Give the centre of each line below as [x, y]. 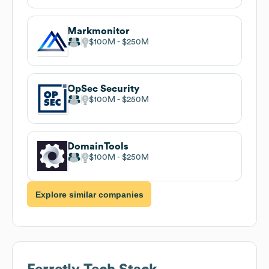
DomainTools [98, 146]
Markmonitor [98, 31]
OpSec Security [103, 89]
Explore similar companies [89, 194]
